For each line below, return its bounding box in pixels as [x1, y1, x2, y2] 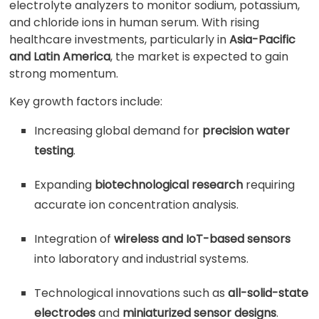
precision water [202, 122, 291, 139]
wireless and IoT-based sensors [114, 231, 291, 247]
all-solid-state [228, 285, 309, 301]
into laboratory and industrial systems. [34, 251, 249, 267]
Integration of [34, 231, 115, 247]
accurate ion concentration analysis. [34, 197, 239, 213]
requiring [243, 177, 296, 193]
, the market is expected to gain [110, 48, 289, 65]
